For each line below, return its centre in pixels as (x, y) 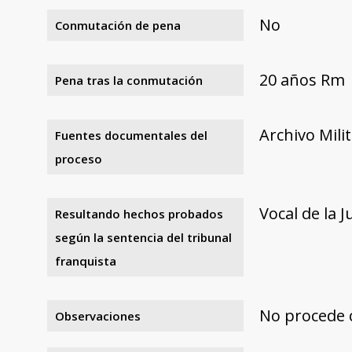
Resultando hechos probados (139, 213)
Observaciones (98, 315)
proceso (79, 158)
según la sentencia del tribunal (143, 237)
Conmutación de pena (118, 25)
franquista (86, 260)
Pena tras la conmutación (129, 80)
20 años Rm (302, 79)
